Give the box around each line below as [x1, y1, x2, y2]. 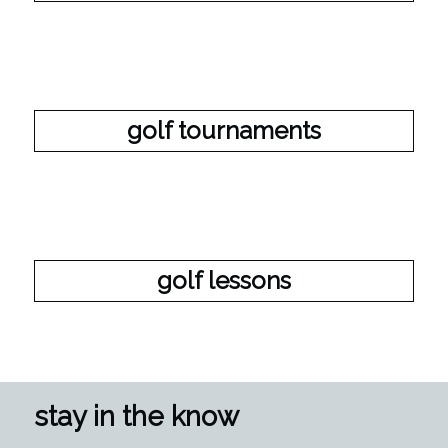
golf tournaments [126, 115, 321, 145]
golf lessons [156, 265, 291, 295]
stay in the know [33, 399, 239, 432]
